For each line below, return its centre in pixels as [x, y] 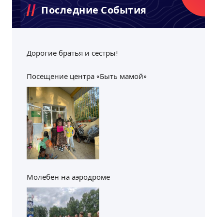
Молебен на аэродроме [68, 177]
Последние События [94, 10]
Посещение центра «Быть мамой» [87, 77]
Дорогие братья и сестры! [72, 53]
